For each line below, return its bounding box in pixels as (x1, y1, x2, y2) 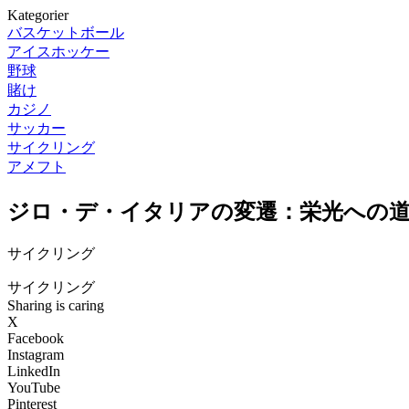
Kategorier (7, 7, 68, 23)
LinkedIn (7, 362, 60, 379)
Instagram (7, 346, 64, 362)
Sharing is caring (7, 297, 104, 313)
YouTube (7, 379, 60, 395)
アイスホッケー (7, 44, 110, 59)
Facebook (7, 330, 64, 346)
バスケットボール (7, 25, 124, 40)
